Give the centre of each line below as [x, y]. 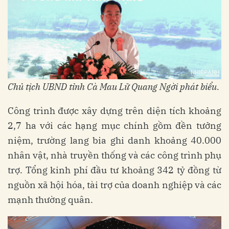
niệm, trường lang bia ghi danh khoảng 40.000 [114, 140]
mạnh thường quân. [50, 199]
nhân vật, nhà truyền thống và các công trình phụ [114, 155]
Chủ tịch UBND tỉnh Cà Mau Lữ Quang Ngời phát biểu [112, 86]
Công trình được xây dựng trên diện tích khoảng [114, 110]
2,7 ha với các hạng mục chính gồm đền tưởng [114, 125]
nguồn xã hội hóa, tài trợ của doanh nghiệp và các [114, 185]
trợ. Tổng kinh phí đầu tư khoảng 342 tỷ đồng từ [114, 170]
